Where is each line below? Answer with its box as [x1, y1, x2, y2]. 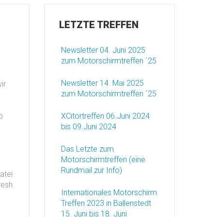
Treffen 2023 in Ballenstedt [61, 199, 151, 208]
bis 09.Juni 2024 [61, 122, 116, 131]
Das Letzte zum [61, 144, 114, 154]
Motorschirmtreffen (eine [61, 155, 145, 164]
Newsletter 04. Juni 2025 [61, 46, 145, 55]
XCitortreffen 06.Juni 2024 [61, 111, 150, 121]
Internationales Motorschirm [61, 188, 157, 197]
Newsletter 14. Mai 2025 [61, 78, 144, 88]
